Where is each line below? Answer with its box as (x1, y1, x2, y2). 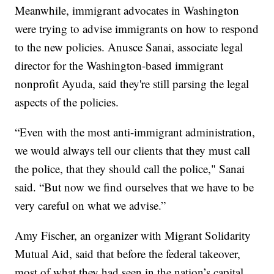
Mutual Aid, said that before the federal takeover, (15, 245, 241, 261)
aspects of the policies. (15, 94, 119, 109)
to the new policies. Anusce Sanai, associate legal (15, 39, 243, 54)
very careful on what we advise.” (15, 197, 166, 213)
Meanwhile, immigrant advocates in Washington (15, 2, 240, 18)
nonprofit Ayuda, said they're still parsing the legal (15, 75, 250, 91)
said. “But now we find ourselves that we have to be (15, 179, 254, 194)
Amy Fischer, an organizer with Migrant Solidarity (15, 227, 251, 243)
